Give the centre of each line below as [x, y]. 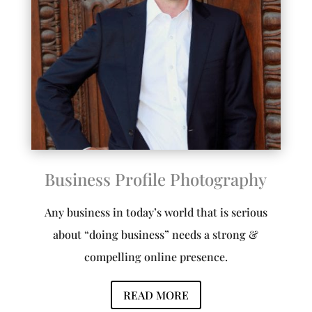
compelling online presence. [156, 257]
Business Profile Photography [156, 179]
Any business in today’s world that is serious [156, 212]
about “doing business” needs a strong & [156, 235]
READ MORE [156, 295]
